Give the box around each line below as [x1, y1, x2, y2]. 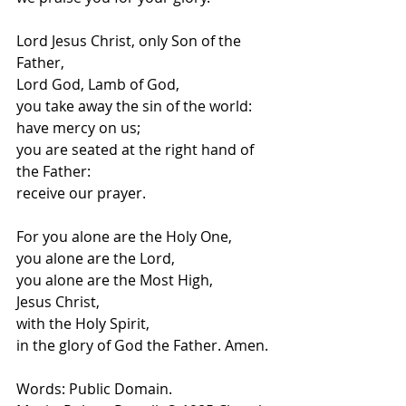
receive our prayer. [16, 183, 146, 203]
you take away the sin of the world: [16, 96, 252, 116]
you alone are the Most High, [16, 270, 213, 290]
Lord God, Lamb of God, [16, 74, 179, 94]
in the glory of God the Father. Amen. [16, 335, 268, 355]
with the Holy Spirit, [16, 314, 150, 333]
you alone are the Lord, [16, 248, 175, 268]
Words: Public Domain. [16, 379, 172, 399]
